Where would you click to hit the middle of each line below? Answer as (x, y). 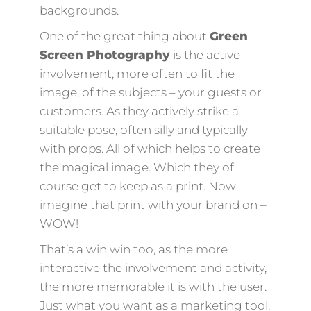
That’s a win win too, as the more (133, 249)
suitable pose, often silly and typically (143, 129)
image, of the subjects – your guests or (150, 92)
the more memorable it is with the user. (153, 286)
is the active (205, 54)
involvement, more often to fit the (137, 73)
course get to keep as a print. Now (137, 186)
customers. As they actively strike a (139, 111)
